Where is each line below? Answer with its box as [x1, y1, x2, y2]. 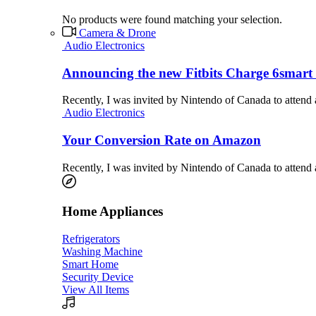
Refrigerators [62, 233, 120, 245]
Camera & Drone [79, 26, 156, 39]
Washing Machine [62, 245, 142, 258]
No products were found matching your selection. [62, 13, 282, 25]
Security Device [62, 271, 133, 284]
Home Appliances [62, 204, 163, 219]
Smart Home [62, 258, 119, 271]
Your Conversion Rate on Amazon [62, 132, 261, 147]
